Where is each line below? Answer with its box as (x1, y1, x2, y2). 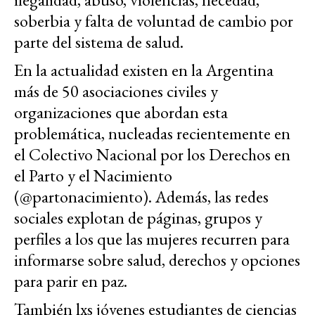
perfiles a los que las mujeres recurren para (14, 227, 290, 250)
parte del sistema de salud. (14, 30, 184, 53)
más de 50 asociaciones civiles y (14, 79, 218, 102)
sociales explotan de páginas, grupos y (14, 206, 262, 229)
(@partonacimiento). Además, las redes (14, 185, 269, 207)
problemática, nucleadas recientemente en (14, 122, 290, 144)
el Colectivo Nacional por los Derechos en (14, 143, 290, 165)
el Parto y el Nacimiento (14, 164, 172, 186)
